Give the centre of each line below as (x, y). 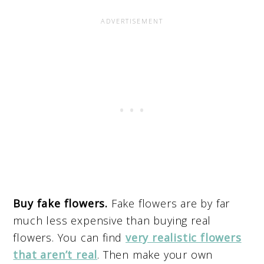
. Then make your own (155, 255)
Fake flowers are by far (171, 204)
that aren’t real (55, 255)
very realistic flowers (184, 238)
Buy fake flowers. (62, 204)
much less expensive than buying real (112, 221)
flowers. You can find (69, 238)
